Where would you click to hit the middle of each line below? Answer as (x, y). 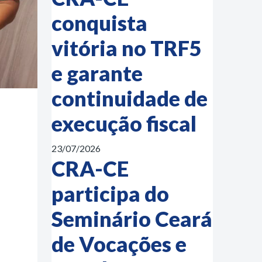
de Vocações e (119, 244)
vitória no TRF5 (127, 48)
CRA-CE (90, 168)
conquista (99, 23)
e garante (97, 73)
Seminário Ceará (132, 219)
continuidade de (130, 98)
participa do (110, 194)
